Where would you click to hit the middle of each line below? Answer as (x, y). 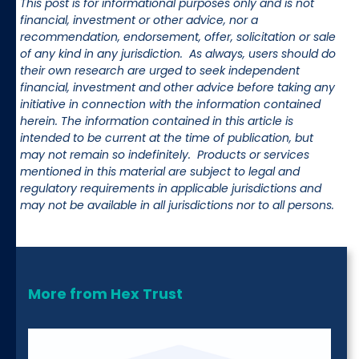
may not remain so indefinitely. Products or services (165, 154)
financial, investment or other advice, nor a (139, 20)
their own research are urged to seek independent (160, 70)
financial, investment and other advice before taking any (177, 87)
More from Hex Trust (105, 293)
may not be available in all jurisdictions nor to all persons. (177, 205)
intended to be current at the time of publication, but (167, 137)
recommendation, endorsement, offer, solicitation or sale (178, 36)
